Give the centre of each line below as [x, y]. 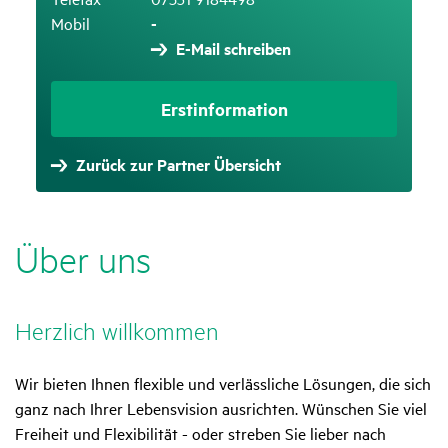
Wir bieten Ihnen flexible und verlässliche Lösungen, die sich [223, 383]
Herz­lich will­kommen [117, 330]
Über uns [83, 259]
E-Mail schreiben [233, 49]
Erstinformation [224, 109]
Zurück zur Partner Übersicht [178, 165]
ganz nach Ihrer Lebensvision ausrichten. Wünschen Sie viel [221, 408]
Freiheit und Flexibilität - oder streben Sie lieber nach [200, 433]
